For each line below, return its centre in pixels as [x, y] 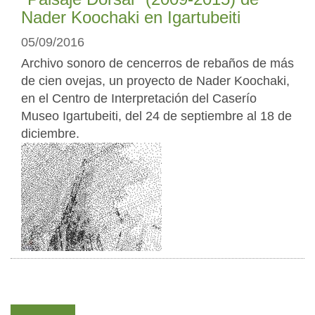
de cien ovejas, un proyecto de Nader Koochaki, [155, 81]
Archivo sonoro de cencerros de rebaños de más [157, 64]
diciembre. [50, 134]
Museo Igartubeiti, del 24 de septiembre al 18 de [156, 116]
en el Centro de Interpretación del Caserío [139, 99]
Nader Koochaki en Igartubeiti [131, 18]
